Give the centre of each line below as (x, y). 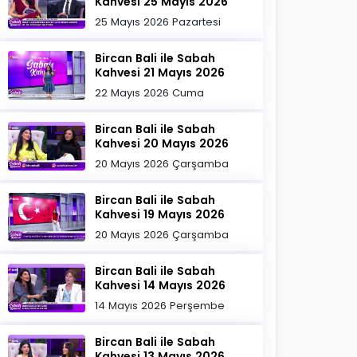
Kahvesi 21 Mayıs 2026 (160, 73)
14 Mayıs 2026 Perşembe (160, 306)
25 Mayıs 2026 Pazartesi (158, 22)
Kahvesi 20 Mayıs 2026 (162, 143)
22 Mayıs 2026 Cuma (150, 93)
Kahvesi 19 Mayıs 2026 (160, 214)
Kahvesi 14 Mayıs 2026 (161, 285)
